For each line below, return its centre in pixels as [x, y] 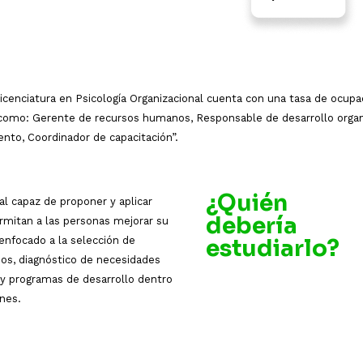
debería [252, 225]
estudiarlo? [273, 248]
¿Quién [247, 203]
